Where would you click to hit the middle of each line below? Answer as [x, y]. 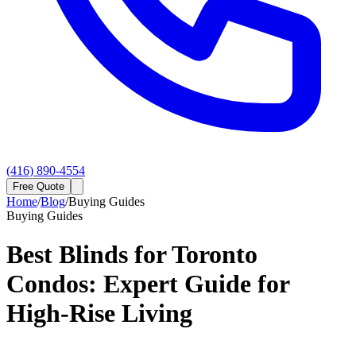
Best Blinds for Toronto [132, 255]
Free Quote [39, 186]
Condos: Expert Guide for [148, 284]
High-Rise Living [99, 313]
